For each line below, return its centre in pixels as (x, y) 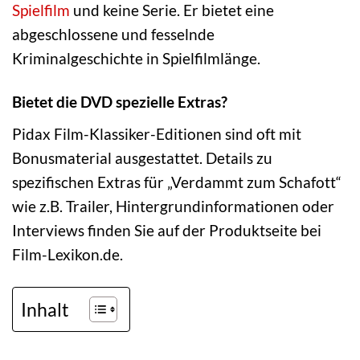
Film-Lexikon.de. (67, 255)
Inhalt (45, 309)
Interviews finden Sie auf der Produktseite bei (167, 231)
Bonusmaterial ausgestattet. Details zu (142, 158)
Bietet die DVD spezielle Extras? (120, 102)
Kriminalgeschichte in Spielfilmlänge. (136, 58)
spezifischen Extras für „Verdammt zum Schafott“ (177, 182)
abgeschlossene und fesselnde (113, 34)
